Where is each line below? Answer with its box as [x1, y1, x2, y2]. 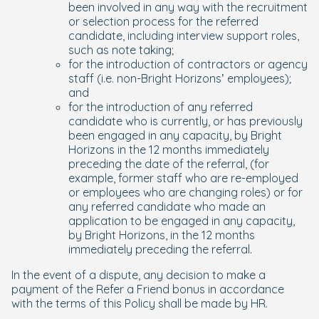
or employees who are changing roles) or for [68, 185, 303, 199]
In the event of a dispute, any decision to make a [11, 268, 266, 282]
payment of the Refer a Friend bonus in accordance [11, 282, 284, 296]
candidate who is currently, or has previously [68, 114, 303, 128]
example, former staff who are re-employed [68, 171, 298, 185]
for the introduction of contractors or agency [68, 57, 308, 71]
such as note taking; [68, 43, 174, 57]
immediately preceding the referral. [68, 242, 252, 256]
